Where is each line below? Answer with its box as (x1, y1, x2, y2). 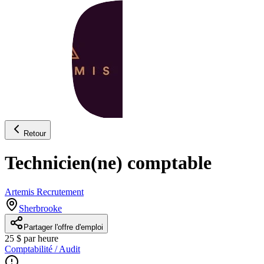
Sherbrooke (19, 203, 62, 213)
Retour (24, 128, 46, 138)
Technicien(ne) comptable (5, 152, 212, 174)
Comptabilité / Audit (5, 243, 80, 254)
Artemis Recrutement (5, 186, 84, 197)
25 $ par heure (5, 233, 58, 243)
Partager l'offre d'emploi (24, 222, 103, 232)
